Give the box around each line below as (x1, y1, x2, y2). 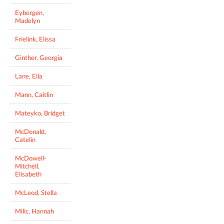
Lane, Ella (15, 71, 42, 80)
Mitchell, (15, 161, 39, 170)
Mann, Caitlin (15, 90, 53, 98)
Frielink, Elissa (15, 34, 55, 43)
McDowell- (15, 153, 46, 162)
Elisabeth (15, 169, 41, 178)
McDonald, (15, 127, 46, 135)
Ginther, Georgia (15, 53, 62, 61)
